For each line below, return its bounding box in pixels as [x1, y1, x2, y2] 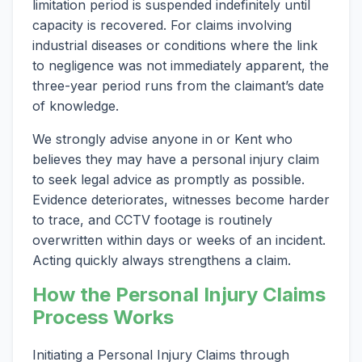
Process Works [32, 305, 174, 330]
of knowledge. [32, 98, 119, 115]
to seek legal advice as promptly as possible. [32, 171, 305, 188]
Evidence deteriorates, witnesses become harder [32, 192, 330, 208]
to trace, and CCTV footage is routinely [32, 212, 272, 229]
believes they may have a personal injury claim [32, 151, 319, 168]
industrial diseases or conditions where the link [32, 37, 318, 54]
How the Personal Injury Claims [32, 283, 326, 307]
